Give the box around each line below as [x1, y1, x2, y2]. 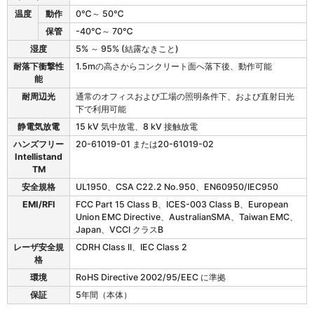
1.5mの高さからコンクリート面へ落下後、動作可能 [76, 61, 272, 72]
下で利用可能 [76, 104, 126, 115]
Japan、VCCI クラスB [76, 224, 163, 235]
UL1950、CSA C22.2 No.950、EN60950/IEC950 [76, 182, 278, 193]
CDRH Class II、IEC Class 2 [76, 242, 187, 253]
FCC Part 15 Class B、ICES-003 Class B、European [76, 199, 288, 210]
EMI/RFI [22, 199, 55, 210]
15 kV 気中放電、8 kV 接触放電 [76, 121, 198, 132]
